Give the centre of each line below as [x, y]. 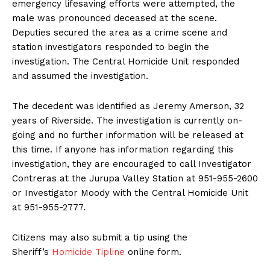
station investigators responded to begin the [111, 47]
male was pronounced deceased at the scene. [115, 18]
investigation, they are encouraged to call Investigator [132, 164]
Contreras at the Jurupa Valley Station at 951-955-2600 [135, 179]
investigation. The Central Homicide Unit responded [126, 62]
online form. [153, 252]
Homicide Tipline [88, 252]
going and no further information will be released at [128, 135]
